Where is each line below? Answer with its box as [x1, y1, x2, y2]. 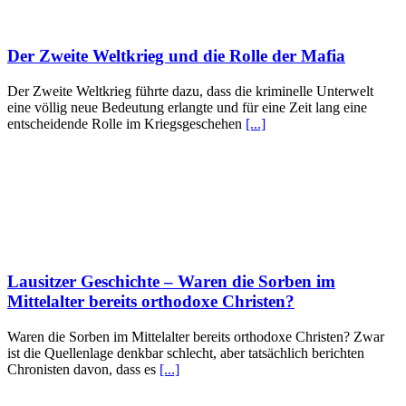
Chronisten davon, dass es [7, 361, 159, 377]
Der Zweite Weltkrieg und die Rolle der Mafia [7, 46, 345, 66]
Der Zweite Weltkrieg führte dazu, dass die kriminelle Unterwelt [7, 83, 373, 100]
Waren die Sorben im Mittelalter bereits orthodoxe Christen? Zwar [7, 328, 384, 344]
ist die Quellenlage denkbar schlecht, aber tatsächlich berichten [7, 344, 364, 361]
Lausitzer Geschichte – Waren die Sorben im [7, 271, 335, 291]
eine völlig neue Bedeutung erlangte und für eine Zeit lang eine [7, 100, 367, 116]
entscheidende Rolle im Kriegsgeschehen [7, 116, 246, 132]
